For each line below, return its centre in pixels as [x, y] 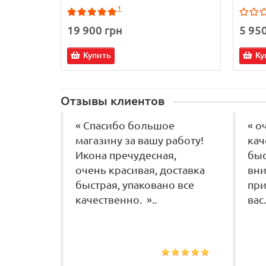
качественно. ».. [116, 200]
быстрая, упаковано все [135, 185]
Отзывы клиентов [113, 101]
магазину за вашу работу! [140, 141]
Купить [97, 56]
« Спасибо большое [125, 126]
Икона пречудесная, [126, 156]
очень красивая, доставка [140, 170]
